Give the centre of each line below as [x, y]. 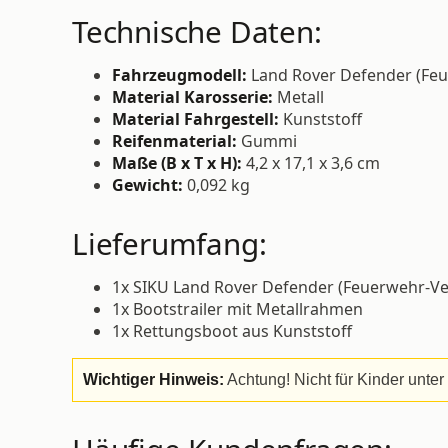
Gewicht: [147, 185]
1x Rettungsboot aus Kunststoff [232, 331]
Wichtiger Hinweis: [153, 380]
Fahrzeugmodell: [179, 75]
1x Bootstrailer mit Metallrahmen [237, 309]
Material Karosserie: [192, 97]
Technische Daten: [197, 32]
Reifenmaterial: [174, 141]
